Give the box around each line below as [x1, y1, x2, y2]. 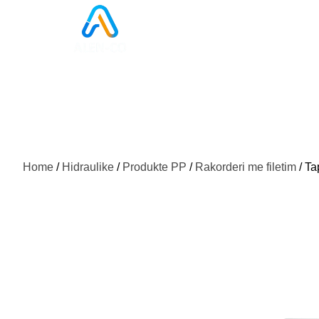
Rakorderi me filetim [195, 161, 296, 173]
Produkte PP [122, 161, 187, 173]
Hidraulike [62, 161, 114, 173]
